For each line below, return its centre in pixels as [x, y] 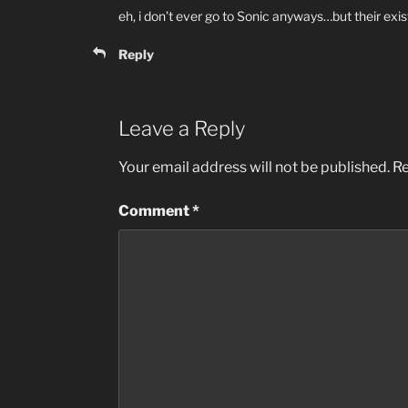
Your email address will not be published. [254, 168]
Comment [155, 211]
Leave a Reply [182, 128]
